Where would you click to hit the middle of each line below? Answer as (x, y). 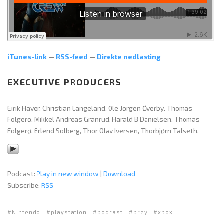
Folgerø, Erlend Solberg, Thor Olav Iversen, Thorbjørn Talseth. (103, 130)
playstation (69, 212)
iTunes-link (27, 56)
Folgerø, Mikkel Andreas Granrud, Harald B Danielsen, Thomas (104, 119)
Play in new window (68, 173)
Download (119, 173)
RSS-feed (72, 56)
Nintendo (26, 212)
